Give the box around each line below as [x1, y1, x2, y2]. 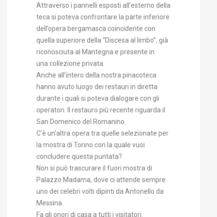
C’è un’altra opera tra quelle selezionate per [36, 129, 169, 138]
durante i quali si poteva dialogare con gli [36, 94, 159, 103]
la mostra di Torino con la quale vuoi [36, 141, 145, 149]
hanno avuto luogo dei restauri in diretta [36, 83, 157, 91]
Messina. [36, 199, 63, 207]
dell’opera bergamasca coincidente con [36, 25, 155, 33]
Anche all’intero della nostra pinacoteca [36, 71, 156, 79]
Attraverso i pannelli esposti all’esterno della [36, 1, 170, 10]
